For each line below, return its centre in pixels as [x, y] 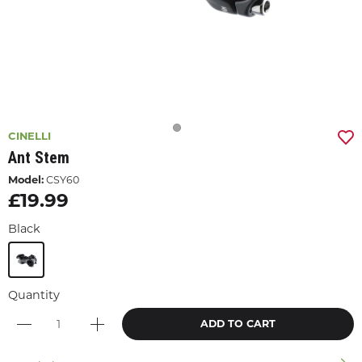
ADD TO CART [238, 324]
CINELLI [29, 136]
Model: [26, 179]
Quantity [34, 295]
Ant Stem [39, 158]
